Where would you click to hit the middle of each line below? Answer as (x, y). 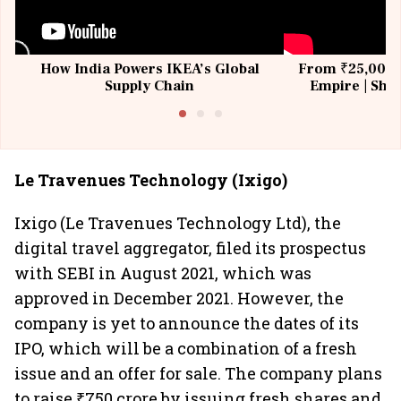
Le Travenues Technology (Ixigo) (151, 180)
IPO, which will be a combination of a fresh (186, 348)
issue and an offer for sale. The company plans (198, 373)
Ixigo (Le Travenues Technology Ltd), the (178, 223)
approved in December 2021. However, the (179, 298)
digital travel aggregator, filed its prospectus (190, 248)
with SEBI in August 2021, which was (163, 273)
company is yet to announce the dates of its (187, 323)
